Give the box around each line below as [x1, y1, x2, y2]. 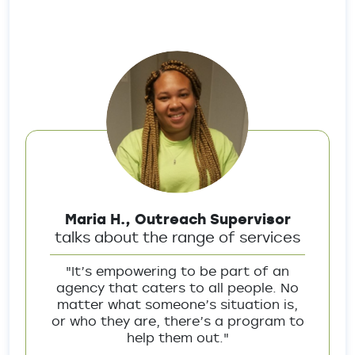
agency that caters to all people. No [56, 279, 299, 296]
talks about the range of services [55, 227, 300, 246]
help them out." [126, 329, 229, 346]
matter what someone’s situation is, [57, 296, 298, 313]
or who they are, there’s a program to [51, 312, 304, 330]
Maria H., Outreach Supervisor [64, 209, 291, 228]
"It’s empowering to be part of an [66, 262, 289, 280]
